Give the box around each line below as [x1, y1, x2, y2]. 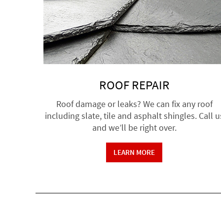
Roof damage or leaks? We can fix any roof [56, 98, 213, 110]
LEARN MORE [113, 147, 155, 157]
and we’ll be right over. [92, 121, 177, 133]
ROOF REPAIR [99, 76, 170, 93]
